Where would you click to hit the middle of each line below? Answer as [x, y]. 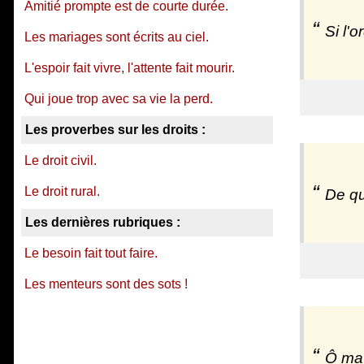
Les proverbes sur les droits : [115, 130]
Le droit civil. [61, 160]
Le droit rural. [62, 191]
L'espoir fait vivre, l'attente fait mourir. [130, 68]
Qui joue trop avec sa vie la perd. [119, 99]
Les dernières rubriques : [103, 222]
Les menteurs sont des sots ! [106, 284]
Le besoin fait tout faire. [91, 253]
